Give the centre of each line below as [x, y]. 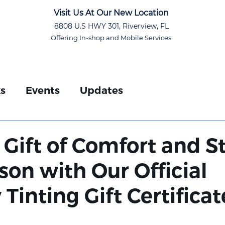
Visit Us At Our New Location [113, 13]
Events [43, 90]
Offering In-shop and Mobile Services [112, 38]
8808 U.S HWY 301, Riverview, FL [112, 26]
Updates [101, 90]
